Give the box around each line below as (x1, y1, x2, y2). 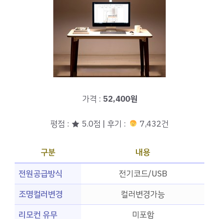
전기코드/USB (118, 168, 167, 180)
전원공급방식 (19, 168, 63, 180)
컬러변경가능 (121, 188, 165, 201)
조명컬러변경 (19, 188, 63, 201)
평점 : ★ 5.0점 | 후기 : (50, 117, 129, 130)
